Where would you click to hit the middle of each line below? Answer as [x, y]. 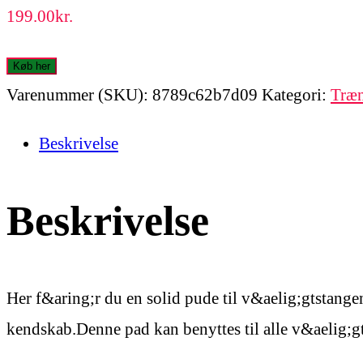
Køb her [32, 66]
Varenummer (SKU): [79, 95]
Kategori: [296, 95]
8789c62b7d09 [205, 95]
